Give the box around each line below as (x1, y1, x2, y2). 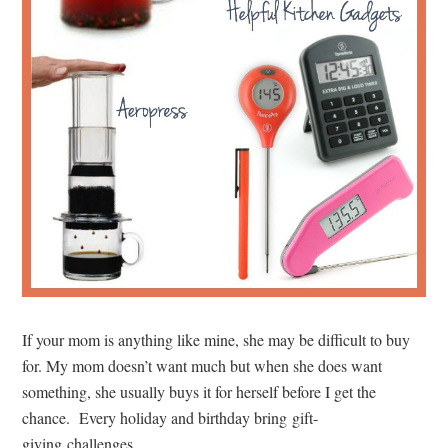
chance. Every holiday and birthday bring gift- (22, 406, 319, 428)
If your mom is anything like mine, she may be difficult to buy (22, 328, 411, 350)
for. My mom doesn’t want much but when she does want (22, 354, 383, 376)
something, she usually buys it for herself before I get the (22, 380, 377, 402)
